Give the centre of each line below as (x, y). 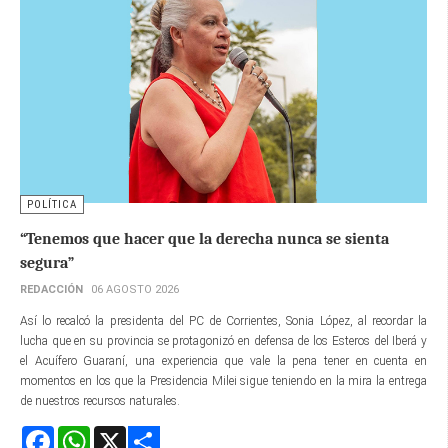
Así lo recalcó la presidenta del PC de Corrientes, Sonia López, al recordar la (223, 321)
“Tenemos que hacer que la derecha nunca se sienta (204, 239)
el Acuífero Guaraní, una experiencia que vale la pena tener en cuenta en (223, 361)
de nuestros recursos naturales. (101, 401)
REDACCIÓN (51, 290)
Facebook (78, 434)
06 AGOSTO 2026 (135, 290)
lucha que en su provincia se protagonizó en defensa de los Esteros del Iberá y (223, 341)
